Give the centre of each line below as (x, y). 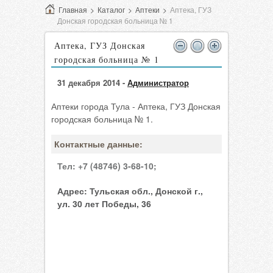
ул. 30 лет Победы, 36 (104, 204)
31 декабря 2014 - (92, 83)
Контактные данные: (98, 144)
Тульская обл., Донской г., (145, 191)
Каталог (111, 9)
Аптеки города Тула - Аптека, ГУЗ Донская (136, 106)
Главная (73, 9)
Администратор (158, 83)
